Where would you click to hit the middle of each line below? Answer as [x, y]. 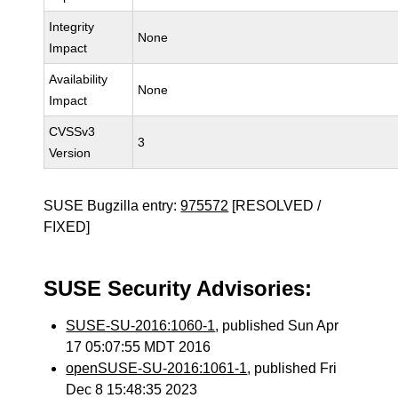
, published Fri [292, 368]
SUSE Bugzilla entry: [112, 206]
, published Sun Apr [277, 326]
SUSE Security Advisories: [178, 288]
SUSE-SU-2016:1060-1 [141, 326]
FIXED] [67, 227]
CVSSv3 [72, 131]
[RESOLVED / [275, 206]
